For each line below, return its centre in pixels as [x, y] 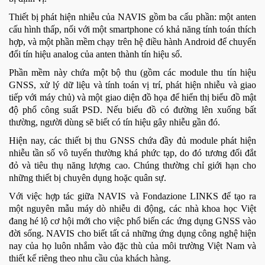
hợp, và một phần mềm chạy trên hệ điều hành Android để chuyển [132, 42]
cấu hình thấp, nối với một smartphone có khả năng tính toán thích [132, 30]
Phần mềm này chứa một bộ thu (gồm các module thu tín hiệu [132, 73]
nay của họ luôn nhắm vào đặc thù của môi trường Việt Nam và [132, 246]
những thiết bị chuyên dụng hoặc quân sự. [88, 178]
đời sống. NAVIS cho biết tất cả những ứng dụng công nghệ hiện [132, 234]
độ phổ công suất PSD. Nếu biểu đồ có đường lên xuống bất [132, 110]
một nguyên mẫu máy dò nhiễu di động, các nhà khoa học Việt [132, 209]
